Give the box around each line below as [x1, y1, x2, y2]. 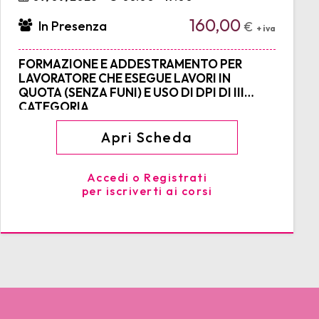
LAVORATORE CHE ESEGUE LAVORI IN [19, 70, 231, 86]
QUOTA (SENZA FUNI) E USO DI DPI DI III [19, 85, 245, 100]
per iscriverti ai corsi [81, 184, 213, 199]
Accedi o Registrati [86, 170, 208, 185]
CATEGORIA [19, 99, 90, 115]
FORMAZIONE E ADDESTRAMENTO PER [19, 56, 243, 72]
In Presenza [36, 18, 108, 35]
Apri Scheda [101, 128, 193, 147]
